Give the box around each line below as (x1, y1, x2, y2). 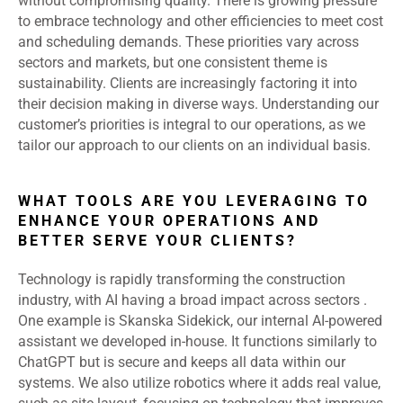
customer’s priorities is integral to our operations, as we (18, 116, 365, 134)
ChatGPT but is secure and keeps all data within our (18, 354, 345, 372)
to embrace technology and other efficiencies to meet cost (18, 13, 383, 31)
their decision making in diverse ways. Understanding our (18, 95, 379, 113)
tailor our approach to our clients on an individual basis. (18, 137, 371, 155)
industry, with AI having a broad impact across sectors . (18, 291, 367, 309)
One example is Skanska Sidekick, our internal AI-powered (18, 312, 382, 330)
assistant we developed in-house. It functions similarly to (18, 333, 377, 351)
